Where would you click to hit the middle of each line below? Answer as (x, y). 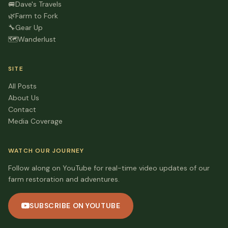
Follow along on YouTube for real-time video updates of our (109, 168)
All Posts (22, 86)
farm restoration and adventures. (64, 179)
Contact (22, 109)
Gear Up (29, 27)
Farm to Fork (37, 16)
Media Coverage (35, 121)
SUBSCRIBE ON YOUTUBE (75, 205)
